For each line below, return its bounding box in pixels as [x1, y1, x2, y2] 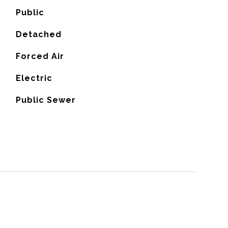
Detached [15, 30, 62, 39]
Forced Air [15, 51, 64, 61]
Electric [15, 73, 52, 83]
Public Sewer [15, 95, 76, 105]
